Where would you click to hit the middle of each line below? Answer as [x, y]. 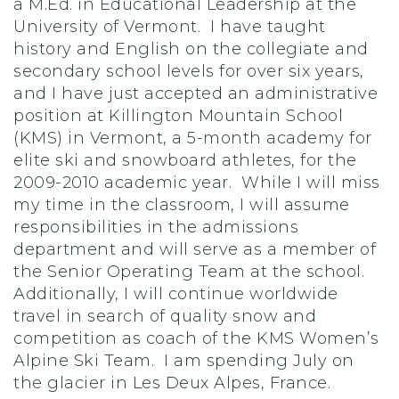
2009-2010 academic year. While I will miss [197, 183]
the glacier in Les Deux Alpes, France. [175, 383]
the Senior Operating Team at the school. [191, 272]
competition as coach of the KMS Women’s [196, 338]
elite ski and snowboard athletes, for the [185, 160]
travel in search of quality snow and [165, 316]
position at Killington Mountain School [178, 116]
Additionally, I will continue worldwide [176, 294]
